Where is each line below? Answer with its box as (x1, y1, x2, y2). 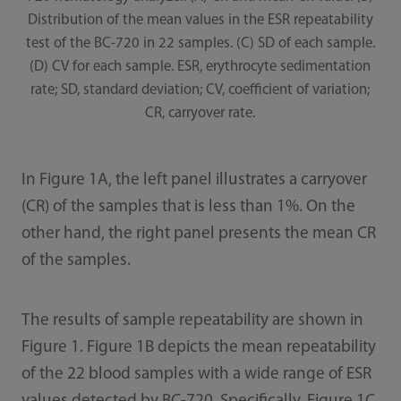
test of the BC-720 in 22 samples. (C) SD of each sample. (25, 36, 375, 52)
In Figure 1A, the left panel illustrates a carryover (21, 171, 367, 189)
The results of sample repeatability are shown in (21, 311, 363, 329)
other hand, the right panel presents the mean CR (21, 225, 376, 243)
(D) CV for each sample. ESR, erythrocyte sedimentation (30, 59, 371, 75)
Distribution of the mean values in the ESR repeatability (27, 13, 373, 29)
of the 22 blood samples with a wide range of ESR (21, 365, 371, 383)
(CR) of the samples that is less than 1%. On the (21, 198, 355, 216)
